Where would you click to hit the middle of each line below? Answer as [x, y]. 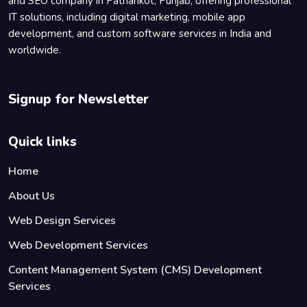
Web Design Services [62, 221]
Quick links [42, 142]
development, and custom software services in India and [140, 34]
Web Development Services [78, 245]
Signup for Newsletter [78, 99]
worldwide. [35, 50]
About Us [32, 196]
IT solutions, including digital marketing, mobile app [127, 17]
